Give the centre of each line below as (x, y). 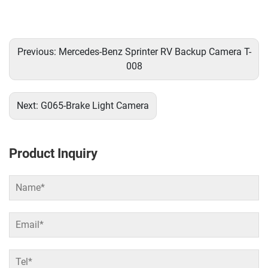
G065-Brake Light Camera (95, 105)
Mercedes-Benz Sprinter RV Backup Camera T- (155, 51)
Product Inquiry (53, 153)
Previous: (38, 51)
